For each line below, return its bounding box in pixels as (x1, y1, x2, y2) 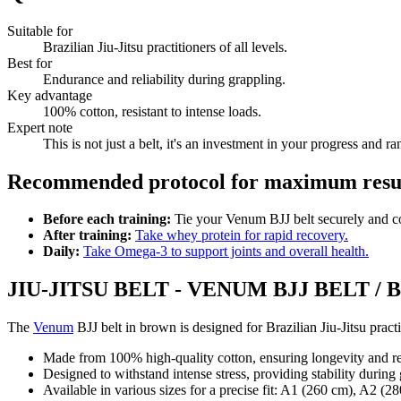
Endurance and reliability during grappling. (43, 71, 286, 87)
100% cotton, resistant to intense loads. (43, 103, 261, 119)
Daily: (43, 243, 80, 260)
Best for (7, 55, 52, 71)
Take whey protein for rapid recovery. (135, 227, 348, 243)
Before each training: (43, 211, 171, 227)
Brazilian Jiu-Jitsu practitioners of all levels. (43, 38, 287, 55)
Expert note (7, 119, 73, 135)
